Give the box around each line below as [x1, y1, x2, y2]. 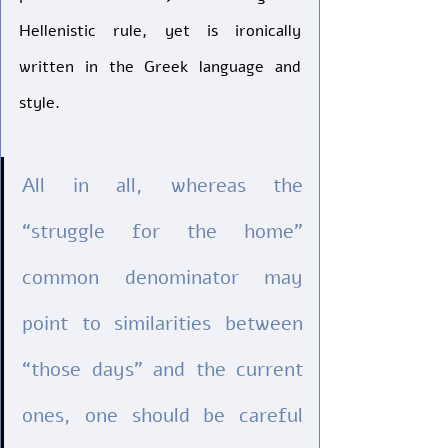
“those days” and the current [22, 356, 303, 383]
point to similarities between [22, 310, 303, 337]
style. [19, 92, 65, 114]
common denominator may [22, 264, 303, 291]
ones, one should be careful [22, 402, 303, 429]
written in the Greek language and [19, 56, 301, 78]
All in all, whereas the [22, 172, 303, 199]
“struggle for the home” [22, 218, 303, 245]
